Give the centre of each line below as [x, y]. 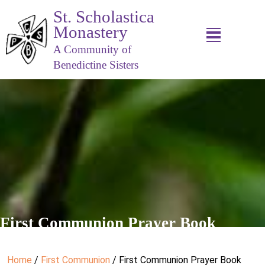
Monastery [91, 32]
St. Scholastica [104, 17]
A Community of [93, 49]
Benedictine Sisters [96, 65]
